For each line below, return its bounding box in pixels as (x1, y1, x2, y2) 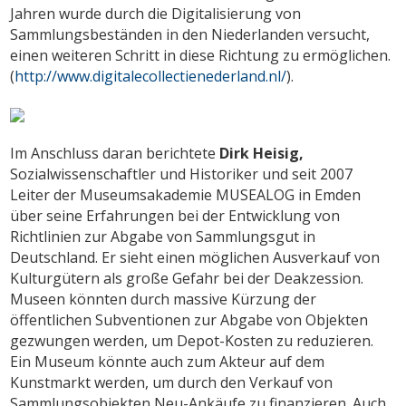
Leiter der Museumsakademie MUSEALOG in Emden (10, 184, 362, 205)
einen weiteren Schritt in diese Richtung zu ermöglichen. (10, 44, 391, 65)
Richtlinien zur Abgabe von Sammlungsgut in (10, 226, 316, 246)
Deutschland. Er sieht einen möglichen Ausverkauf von (10, 246, 381, 267)
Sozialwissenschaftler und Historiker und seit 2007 (10, 163, 353, 184)
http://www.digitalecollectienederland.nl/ (14, 65, 287, 86)
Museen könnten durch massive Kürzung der (10, 288, 317, 309)
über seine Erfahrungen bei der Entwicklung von (10, 205, 341, 226)
